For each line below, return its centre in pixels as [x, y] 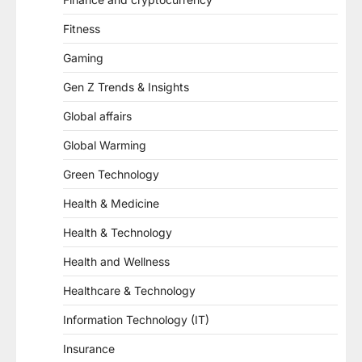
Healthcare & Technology [129, 290]
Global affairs [97, 116]
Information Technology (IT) [136, 319]
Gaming [83, 57]
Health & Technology [118, 232]
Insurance [89, 348]
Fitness [82, 28]
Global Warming [105, 145]
